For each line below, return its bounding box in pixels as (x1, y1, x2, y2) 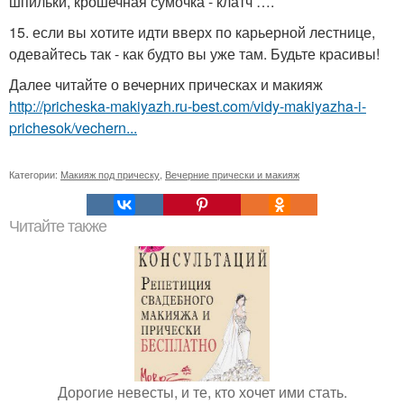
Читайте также (9, 217, 106, 236)
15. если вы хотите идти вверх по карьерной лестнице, (9, 22, 375, 43)
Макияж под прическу (60, 167, 160, 182)
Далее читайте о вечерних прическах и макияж (9, 74, 323, 96)
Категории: (9, 167, 60, 182)
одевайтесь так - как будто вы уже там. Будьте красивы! (9, 43, 380, 65)
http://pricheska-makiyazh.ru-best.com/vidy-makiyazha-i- (9, 96, 366, 117)
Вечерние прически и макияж (165, 167, 299, 182)
